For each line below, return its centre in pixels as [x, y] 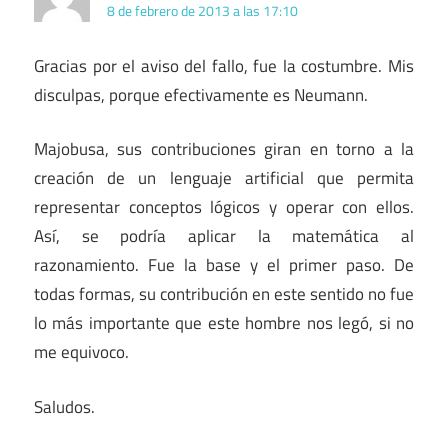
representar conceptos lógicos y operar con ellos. [224, 207]
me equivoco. [81, 352]
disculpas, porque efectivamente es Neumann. [201, 94]
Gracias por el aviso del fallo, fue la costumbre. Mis [224, 65]
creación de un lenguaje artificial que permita [224, 178]
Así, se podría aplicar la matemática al [224, 236]
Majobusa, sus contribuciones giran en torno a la [224, 149]
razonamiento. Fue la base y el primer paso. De [224, 265]
